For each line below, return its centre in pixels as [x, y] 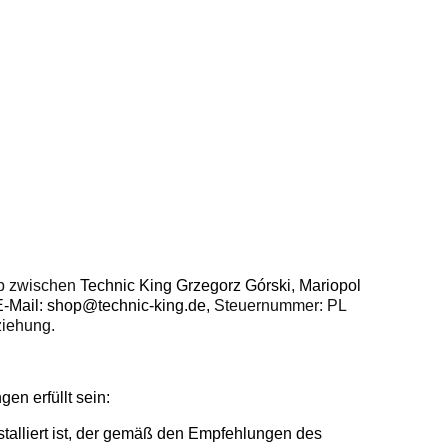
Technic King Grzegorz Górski [185, 286]
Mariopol [330, 286]
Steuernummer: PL [278, 306]
